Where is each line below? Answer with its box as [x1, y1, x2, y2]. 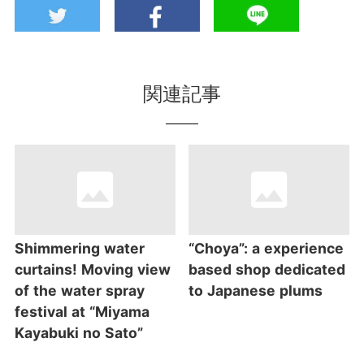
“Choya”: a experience [188, 239, 344, 257]
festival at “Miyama [14, 302, 149, 320]
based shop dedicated [188, 260, 346, 278]
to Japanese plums [188, 281, 323, 299]
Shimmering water [14, 239, 145, 257]
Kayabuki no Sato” [14, 323, 143, 341]
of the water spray [14, 281, 145, 299]
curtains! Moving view [14, 260, 171, 278]
